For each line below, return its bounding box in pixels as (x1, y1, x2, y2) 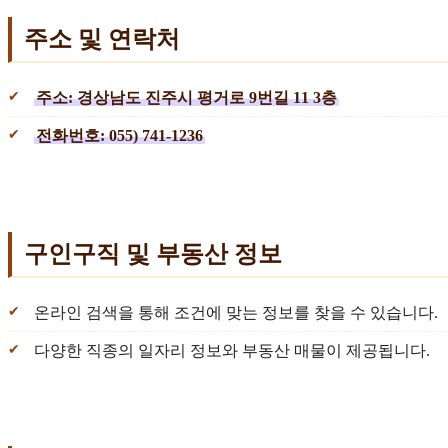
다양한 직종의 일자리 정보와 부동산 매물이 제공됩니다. (34, 341, 430, 359)
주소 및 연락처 (24, 26, 180, 53)
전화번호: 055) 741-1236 (36, 127, 203, 145)
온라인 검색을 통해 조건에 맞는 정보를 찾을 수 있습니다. (34, 303, 438, 321)
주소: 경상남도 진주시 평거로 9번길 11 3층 (36, 89, 337, 107)
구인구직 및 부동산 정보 (24, 240, 282, 267)
